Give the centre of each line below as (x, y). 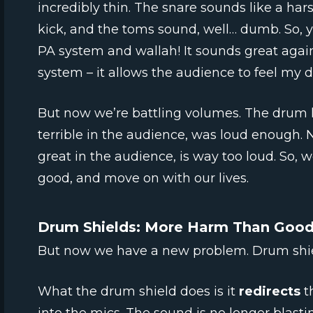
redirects (270, 292)
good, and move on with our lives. (143, 179)
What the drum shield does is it (138, 292)
